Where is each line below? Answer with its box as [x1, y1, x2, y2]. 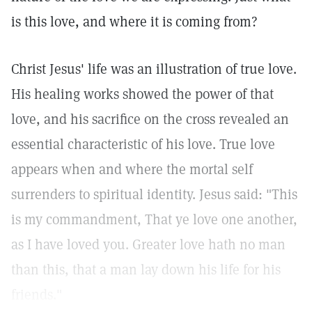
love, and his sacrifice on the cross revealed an [11, 110, 289, 128]
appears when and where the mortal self [11, 160, 253, 178]
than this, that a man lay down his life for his [11, 260, 281, 279]
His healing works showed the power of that [11, 85, 274, 103]
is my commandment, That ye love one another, [11, 210, 297, 228]
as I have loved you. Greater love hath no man [11, 235, 286, 253]
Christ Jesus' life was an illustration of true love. [11, 60, 297, 78]
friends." [11, 286, 62, 304]
